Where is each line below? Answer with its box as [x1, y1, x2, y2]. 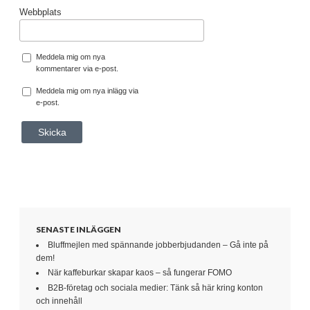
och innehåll [36, 295, 82, 306]
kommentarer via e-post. [36, 64, 118, 73]
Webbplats [19, 7, 62, 17]
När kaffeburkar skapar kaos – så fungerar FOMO [48, 268, 232, 278]
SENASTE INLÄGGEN [36, 224, 121, 235]
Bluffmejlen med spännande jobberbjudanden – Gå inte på [48, 239, 268, 250]
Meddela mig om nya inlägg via [36, 86, 138, 95]
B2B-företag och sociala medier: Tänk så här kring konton [48, 282, 263, 293]
